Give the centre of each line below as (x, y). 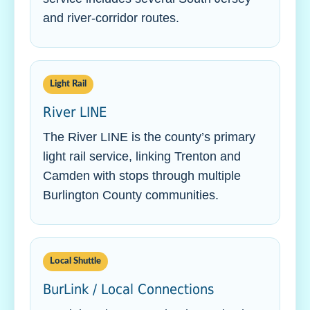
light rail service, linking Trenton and (142, 156)
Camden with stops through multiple (142, 176)
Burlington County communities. (131, 195)
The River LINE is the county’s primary (149, 137)
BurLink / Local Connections (128, 289)
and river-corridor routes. (111, 18)
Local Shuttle (75, 261)
